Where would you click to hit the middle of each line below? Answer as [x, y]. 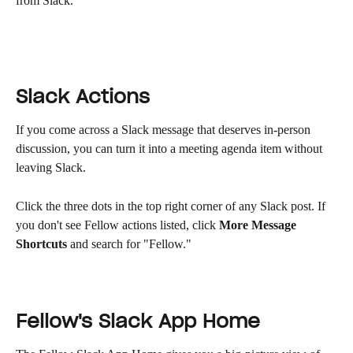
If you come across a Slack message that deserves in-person [165, 130]
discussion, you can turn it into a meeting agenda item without [171, 149]
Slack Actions [83, 97]
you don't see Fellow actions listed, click [117, 225]
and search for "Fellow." [129, 243]
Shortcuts [41, 243]
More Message [259, 225]
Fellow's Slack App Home [138, 321]
